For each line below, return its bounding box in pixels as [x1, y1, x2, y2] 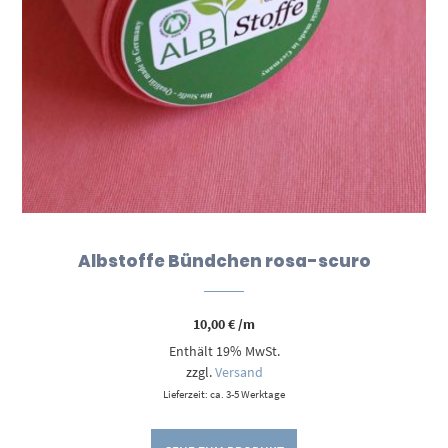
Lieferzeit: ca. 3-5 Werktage [163, 387, 285, 402]
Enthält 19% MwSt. [168, 342, 280, 361]
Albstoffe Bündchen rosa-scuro [77, 249, 371, 274]
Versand [214, 363, 263, 382]
